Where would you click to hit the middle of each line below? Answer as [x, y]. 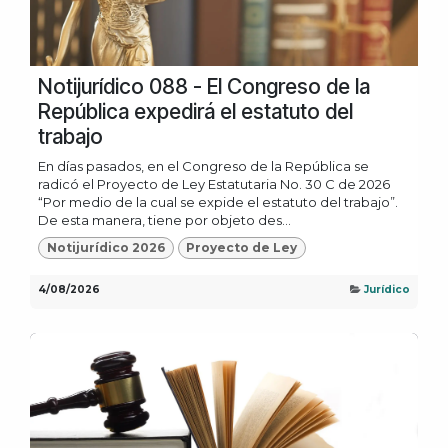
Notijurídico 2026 [105, 248]
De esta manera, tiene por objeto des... [164, 219]
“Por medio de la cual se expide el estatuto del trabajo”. [218, 201]
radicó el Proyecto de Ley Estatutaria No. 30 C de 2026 [214, 183]
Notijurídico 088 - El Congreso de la [204, 86]
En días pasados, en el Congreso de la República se [203, 165]
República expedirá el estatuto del [195, 111]
